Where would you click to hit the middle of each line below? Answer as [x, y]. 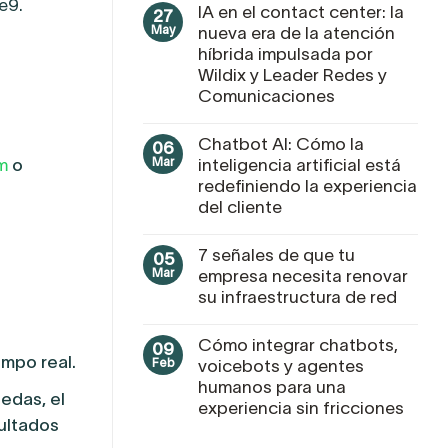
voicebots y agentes [281, 365]
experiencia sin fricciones [301, 407]
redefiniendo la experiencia [307, 185]
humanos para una [272, 386]
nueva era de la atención [296, 32]
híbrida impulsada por [285, 53]
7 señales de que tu [276, 254]
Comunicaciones [266, 95]
